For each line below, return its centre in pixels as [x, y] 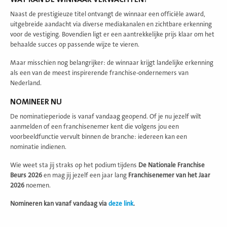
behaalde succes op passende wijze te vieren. [75, 44]
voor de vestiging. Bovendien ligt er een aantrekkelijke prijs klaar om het [112, 34]
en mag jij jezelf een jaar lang [85, 175]
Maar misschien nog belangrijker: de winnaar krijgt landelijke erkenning [112, 63]
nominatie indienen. [38, 147]
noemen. [37, 185]
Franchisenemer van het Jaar [169, 175]
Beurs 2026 [26, 175]
